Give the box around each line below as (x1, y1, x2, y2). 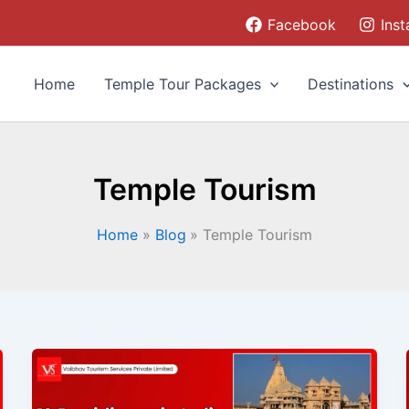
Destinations (308, 75, 394, 93)
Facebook (267, 15, 337, 34)
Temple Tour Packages (103, 75, 261, 93)
